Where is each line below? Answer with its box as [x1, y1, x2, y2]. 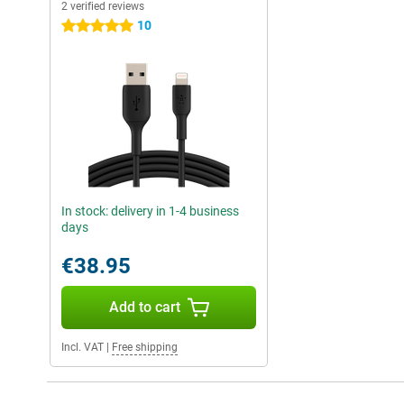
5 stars [61, 19, 100, 34]
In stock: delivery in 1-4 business [61, 204, 239, 219]
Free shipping [112, 341, 178, 354]
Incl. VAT [61, 341, 104, 354]
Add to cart [108, 298, 180, 317]
